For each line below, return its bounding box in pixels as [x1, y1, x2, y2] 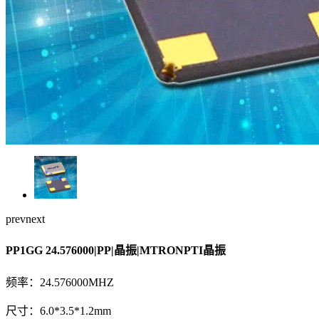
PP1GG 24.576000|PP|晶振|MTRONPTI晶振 [6, 244, 226, 257]
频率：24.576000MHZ [6, 276, 114, 289]
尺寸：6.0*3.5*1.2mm [6, 305, 111, 318]
